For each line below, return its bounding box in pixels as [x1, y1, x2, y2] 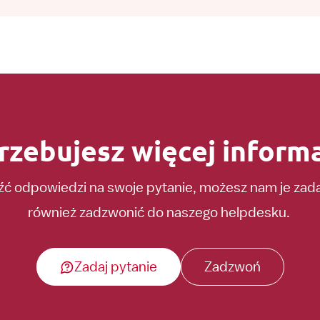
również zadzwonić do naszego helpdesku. [27, 204, 293, 221]
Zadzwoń [204, 258, 261, 275]
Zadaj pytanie [74, 258, 157, 275]
